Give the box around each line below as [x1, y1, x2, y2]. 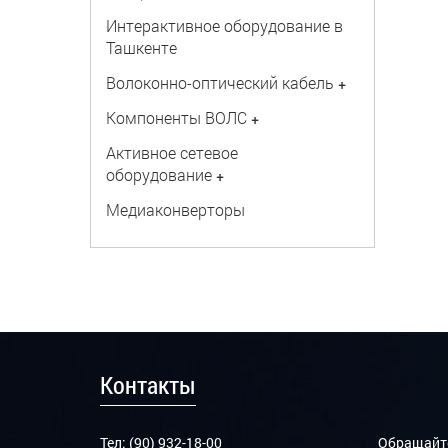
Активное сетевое [105, 142, 238, 163]
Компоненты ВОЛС [105, 107, 247, 128]
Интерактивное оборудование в [105, 15, 343, 36]
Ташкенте [105, 37, 177, 58]
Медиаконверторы [105, 199, 245, 220]
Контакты [100, 369, 196, 401]
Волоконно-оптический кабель [105, 72, 334, 93]
